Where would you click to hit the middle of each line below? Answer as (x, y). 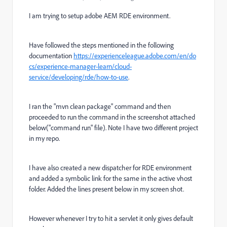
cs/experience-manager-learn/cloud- (80, 66)
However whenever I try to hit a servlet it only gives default (111, 218)
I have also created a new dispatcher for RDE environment (110, 167)
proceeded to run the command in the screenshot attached (112, 117)
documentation (51, 55)
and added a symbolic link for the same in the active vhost (110, 178)
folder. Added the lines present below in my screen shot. (107, 189)
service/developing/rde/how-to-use (79, 77)
